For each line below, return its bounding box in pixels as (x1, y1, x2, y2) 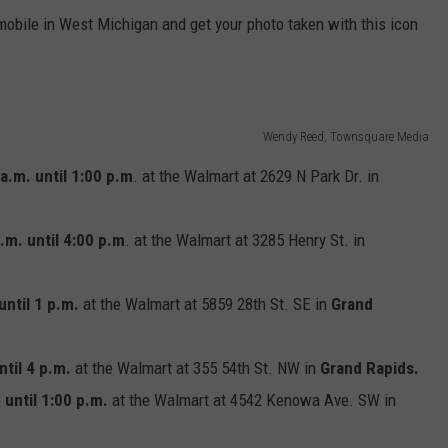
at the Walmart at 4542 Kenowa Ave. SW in (108, 389, 396, 410)
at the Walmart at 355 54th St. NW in (71, 357, 320, 378)
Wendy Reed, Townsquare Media (263, 128, 429, 144)
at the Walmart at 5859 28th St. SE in (79, 293, 331, 314)
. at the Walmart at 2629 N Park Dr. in (133, 165, 379, 186)
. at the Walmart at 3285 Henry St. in (125, 229, 365, 250)
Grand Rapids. (320, 357, 423, 378)
